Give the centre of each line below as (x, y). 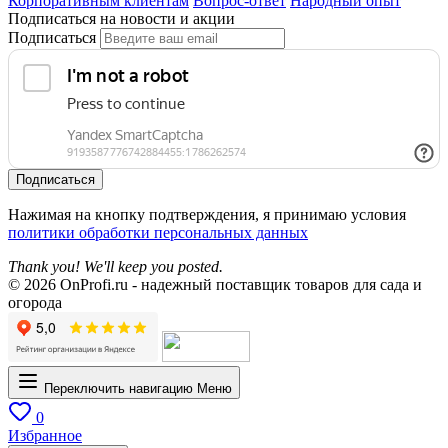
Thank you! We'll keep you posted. (115, 266)
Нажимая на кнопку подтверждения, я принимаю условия (207, 214)
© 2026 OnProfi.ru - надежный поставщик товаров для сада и (215, 284)
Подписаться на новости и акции (121, 18)
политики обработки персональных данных (158, 232)
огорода (35, 302)
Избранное (45, 435)
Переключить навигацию (118, 388)
